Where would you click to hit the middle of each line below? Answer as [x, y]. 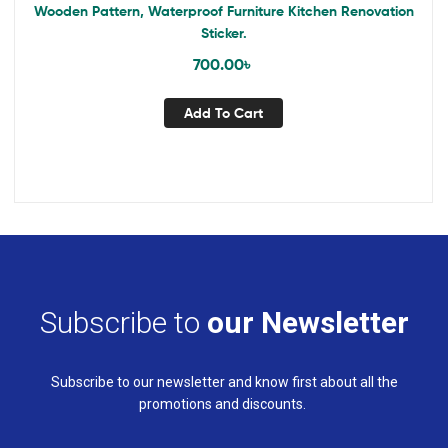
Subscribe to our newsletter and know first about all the [224, 382]
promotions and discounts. [224, 404]
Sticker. [223, 33]
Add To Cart [223, 112]
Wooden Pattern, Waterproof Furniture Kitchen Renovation [223, 11]
